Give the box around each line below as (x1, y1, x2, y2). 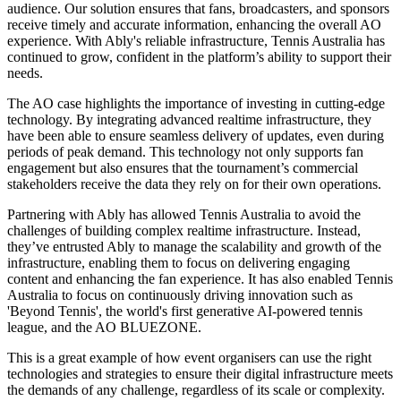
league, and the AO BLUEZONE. (7, 319, 201, 335)
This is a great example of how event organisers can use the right (7, 349, 371, 365)
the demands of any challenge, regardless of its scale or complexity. (7, 381, 385, 397)
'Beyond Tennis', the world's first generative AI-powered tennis (7, 303, 363, 319)
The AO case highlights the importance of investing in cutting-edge (7, 95, 385, 111)
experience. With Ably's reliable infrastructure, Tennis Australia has (7, 32, 385, 48)
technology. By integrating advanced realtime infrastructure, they (7, 111, 371, 127)
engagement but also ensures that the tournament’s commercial (7, 159, 358, 175)
